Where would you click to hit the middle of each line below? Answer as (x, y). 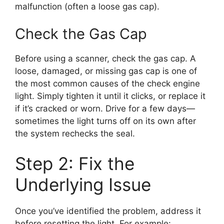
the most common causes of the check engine (107, 84)
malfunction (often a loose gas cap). (87, 6)
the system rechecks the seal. (75, 134)
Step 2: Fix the (75, 163)
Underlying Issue (83, 184)
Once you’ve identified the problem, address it (108, 211)
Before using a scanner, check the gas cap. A (105, 59)
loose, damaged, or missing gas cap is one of (106, 71)
